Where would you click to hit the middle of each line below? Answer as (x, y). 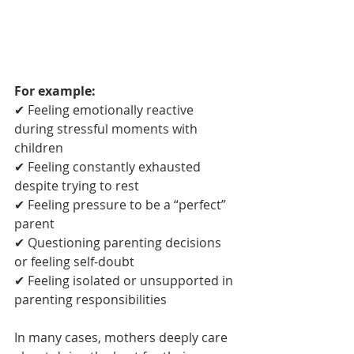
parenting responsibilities (90, 300)
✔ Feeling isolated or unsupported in (125, 281)
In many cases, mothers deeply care (122, 338)
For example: (55, 91)
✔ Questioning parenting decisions (119, 243)
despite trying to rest (77, 186)
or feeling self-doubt (74, 262)
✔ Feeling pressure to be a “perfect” (122, 205)
